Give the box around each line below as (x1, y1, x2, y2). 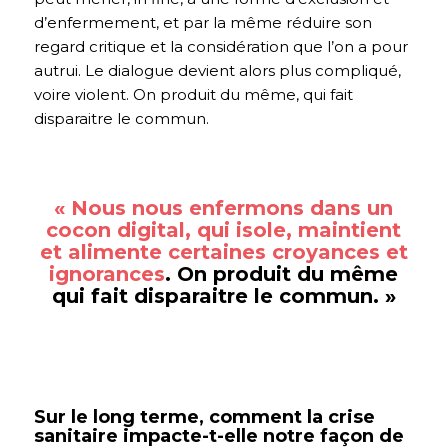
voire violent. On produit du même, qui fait (33, 84, 353, 104)
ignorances (49, 262, 166, 287)
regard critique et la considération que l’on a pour (33, 36, 408, 56)
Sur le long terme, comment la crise (33, 405, 375, 428)
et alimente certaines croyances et (39, 240, 408, 265)
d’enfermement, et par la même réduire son (33, 12, 372, 32)
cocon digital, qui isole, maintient (46, 218, 402, 243)
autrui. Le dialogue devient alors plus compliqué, (33, 60, 401, 80)
